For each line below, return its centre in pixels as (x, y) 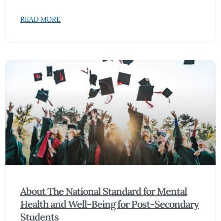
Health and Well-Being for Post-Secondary (110, 204)
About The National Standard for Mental (104, 191)
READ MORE (41, 19)
